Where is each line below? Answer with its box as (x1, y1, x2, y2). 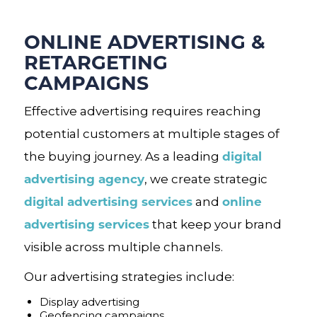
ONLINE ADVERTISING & (23, 28, 265, 54)
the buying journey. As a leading (23, 149, 222, 163)
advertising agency (23, 170, 144, 187)
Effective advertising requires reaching (23, 103, 261, 118)
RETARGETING (23, 48, 168, 74)
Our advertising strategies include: (23, 269, 234, 284)
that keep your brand (149, 217, 282, 231)
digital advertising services (23, 192, 192, 209)
